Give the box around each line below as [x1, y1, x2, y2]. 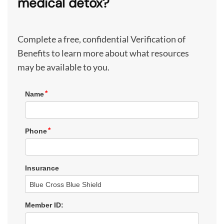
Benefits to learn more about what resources [17, 47, 189, 58]
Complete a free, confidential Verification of [17, 33, 185, 44]
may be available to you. [17, 61, 109, 72]
